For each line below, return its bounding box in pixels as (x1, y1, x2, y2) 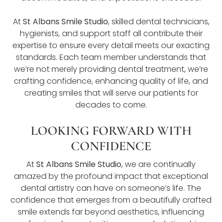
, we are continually (121, 158, 196, 170)
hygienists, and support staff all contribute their (19, 27, 203, 39)
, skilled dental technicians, (108, 15, 210, 27)
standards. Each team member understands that (16, 51, 206, 63)
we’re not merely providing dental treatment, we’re (14, 63, 208, 75)
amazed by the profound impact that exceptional (14, 170, 208, 182)
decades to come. (75, 99, 147, 111)
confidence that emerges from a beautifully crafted (10, 194, 212, 206)
